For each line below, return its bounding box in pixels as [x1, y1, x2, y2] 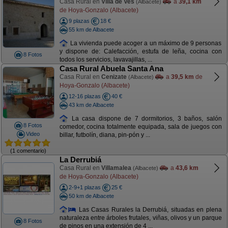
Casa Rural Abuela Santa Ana [59, 64, 163, 73]
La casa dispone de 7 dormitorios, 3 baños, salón [68, 115, 222, 122]
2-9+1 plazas [68, 184, 101, 190]
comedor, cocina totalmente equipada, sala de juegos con [59, 123, 222, 131]
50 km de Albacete [68, 192, 114, 199]
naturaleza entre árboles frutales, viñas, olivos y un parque [59, 214, 222, 222]
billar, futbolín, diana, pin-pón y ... [59, 131, 150, 139]
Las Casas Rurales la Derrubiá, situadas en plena [76, 206, 222, 213]
